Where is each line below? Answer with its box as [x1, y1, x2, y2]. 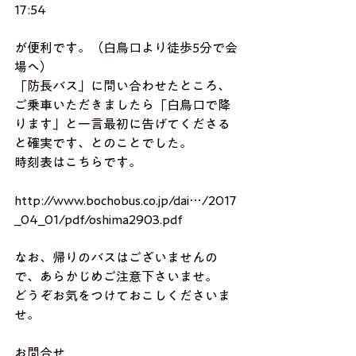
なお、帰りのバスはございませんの [14, 251, 218, 264]
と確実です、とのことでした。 [14, 137, 192, 149]
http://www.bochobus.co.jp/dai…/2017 [14, 194, 237, 207]
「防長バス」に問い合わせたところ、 [14, 79, 230, 92]
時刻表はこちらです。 [14, 156, 141, 168]
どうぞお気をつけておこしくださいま [14, 289, 230, 302]
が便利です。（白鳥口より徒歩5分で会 [14, 41, 238, 54]
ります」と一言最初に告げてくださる [14, 118, 230, 130]
